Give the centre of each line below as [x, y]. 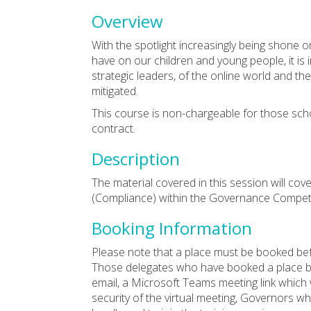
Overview [127, 21]
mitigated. [115, 91]
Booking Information [172, 228]
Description [136, 158]
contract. [114, 128]
